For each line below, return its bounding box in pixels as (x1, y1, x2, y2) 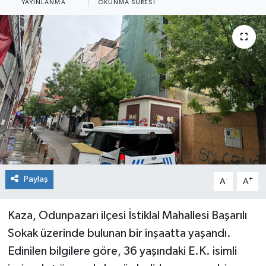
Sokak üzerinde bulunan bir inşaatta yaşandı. (7, 227, 231, 239)
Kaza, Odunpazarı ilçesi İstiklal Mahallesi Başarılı (7, 209, 247, 221)
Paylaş (23, 174, 48, 183)
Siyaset (31, 16, 69, 26)
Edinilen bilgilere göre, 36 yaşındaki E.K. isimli (7, 245, 237, 257)
